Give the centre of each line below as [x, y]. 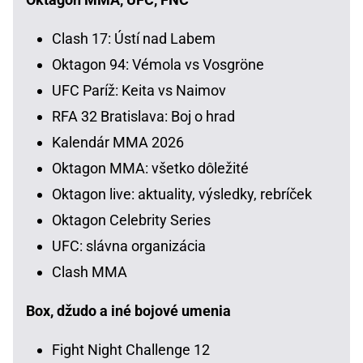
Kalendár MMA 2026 [118, 142]
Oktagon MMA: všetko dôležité [150, 168]
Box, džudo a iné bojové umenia [128, 310]
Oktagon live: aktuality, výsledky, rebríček [182, 194]
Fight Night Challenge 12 [131, 349]
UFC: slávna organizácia [129, 246]
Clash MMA [90, 271]
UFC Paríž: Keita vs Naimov [139, 90]
